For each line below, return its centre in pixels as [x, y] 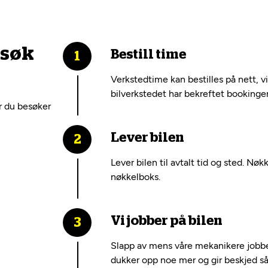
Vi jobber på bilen [167, 221]
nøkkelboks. [136, 177]
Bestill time [149, 54]
